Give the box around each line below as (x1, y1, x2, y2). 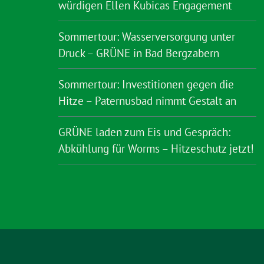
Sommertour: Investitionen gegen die (58, 77, 234, 91)
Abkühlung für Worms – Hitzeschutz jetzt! (58, 141, 254, 156)
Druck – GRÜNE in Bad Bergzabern (58, 46, 219, 60)
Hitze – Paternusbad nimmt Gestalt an (58, 94, 236, 108)
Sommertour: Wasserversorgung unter (58, 29, 235, 44)
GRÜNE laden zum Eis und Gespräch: (58, 125, 230, 139)
